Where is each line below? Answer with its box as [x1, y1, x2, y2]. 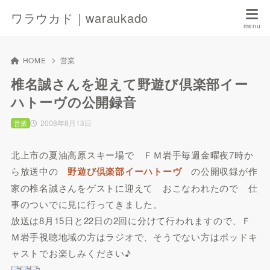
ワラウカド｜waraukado [10, 9, 149, 27]
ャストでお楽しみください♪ [10, 246, 131, 259]
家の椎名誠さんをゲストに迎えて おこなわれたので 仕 [10, 181, 258, 194]
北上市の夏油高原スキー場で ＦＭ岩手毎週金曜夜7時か [10, 148, 254, 161]
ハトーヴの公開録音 [10, 92, 137, 111]
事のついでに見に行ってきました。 [10, 198, 163, 210]
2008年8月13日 [40, 118, 92, 128]
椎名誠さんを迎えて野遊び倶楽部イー [10, 74, 248, 93]
